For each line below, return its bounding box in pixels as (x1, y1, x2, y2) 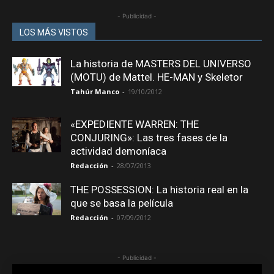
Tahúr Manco (70, 86, 119, 96)
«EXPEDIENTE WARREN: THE (70, 117, 199, 130)
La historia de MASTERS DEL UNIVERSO (70, 57, 251, 70)
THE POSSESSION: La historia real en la (70, 183, 248, 196)
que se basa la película (70, 196, 173, 209)
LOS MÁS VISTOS (20, 27, 88, 37)
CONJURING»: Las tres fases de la (70, 131, 228, 144)
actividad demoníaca (70, 144, 166, 157)
